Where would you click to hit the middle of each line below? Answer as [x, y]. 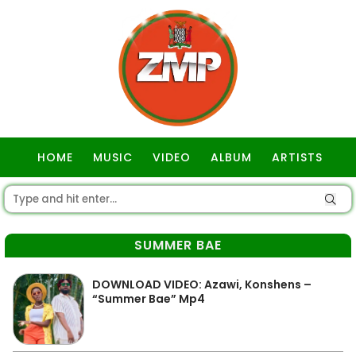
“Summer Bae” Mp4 [149, 299]
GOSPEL [180, 197]
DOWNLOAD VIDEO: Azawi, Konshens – [202, 284]
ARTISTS [297, 157]
